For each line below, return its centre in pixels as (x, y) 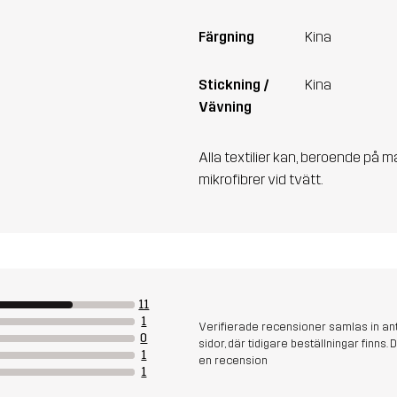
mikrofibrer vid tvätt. (261, 179)
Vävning (225, 106)
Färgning (226, 36)
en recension (233, 360)
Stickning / (234, 84)
